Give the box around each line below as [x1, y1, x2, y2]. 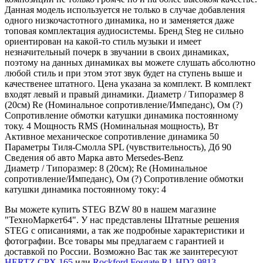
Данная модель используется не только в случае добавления [5, 4, 245, 15]
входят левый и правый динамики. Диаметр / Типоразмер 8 [5, 89, 244, 99]
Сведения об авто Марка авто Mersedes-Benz [5, 152, 183, 163]
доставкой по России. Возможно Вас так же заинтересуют [5, 246, 238, 257]
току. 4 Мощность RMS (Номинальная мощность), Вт [5, 120, 218, 131]
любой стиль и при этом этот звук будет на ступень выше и [5, 68, 242, 78]
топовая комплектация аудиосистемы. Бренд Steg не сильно [5, 25, 244, 36]
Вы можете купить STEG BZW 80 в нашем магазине [5, 204, 216, 214]
